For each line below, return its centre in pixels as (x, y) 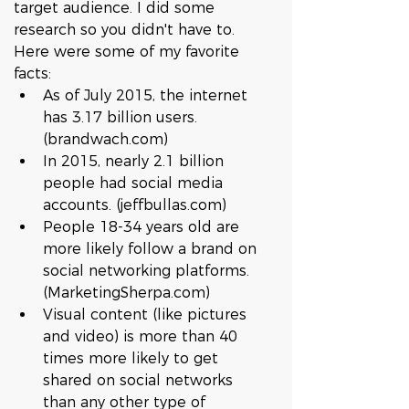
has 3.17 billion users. (122, 117)
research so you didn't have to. (126, 30)
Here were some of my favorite (129, 52)
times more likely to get (133, 358)
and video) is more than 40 (142, 336)
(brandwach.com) (110, 139)
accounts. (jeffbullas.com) (139, 205)
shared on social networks (140, 380)
